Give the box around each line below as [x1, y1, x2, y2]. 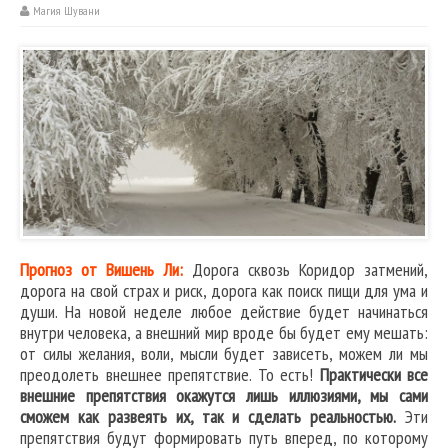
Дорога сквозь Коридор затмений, [192, 258, 428, 282]
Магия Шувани [33, 3, 100, 19]
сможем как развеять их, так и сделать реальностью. [20, 405, 397, 429]
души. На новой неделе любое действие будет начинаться [20, 300, 428, 324]
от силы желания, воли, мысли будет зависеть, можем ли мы [20, 342, 428, 366]
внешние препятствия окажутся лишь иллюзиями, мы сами [20, 384, 428, 408]
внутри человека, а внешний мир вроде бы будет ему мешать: [20, 321, 428, 345]
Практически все [319, 363, 428, 387]
